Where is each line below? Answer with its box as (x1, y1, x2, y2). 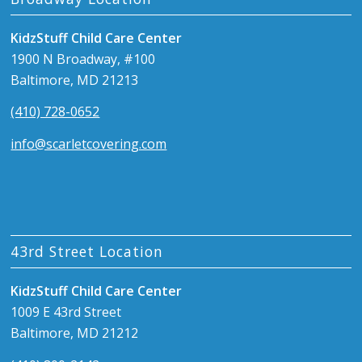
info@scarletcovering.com (11, 135, 167, 154)
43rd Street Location (11, 242, 164, 262)
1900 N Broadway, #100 (11, 49, 156, 68)
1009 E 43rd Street (11, 303, 122, 322)
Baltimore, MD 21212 (11, 324, 139, 343)
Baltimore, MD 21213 (11, 70, 139, 89)
